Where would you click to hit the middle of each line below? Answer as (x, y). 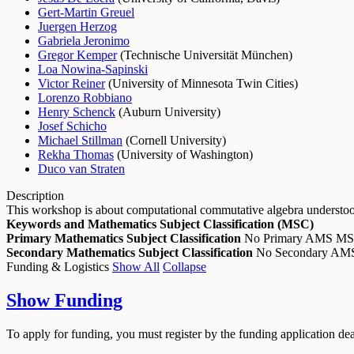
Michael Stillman (80, 140)
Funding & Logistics (59, 266)
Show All (136, 266)
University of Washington (185, 154)
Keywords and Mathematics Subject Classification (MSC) (160, 224)
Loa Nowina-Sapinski (93, 69)
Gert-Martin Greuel (86, 12)
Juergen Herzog (77, 26)
